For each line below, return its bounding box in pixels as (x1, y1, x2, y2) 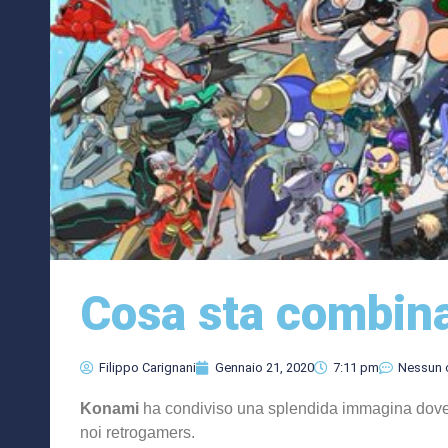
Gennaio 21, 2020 (215, 360, 314, 376)
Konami (80, 400, 139, 418)
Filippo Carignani (99, 360, 196, 376)
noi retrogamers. (80, 424, 195, 442)
